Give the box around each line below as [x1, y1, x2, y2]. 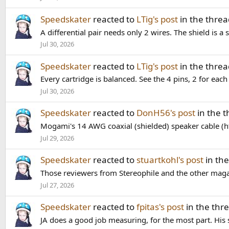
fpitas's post [136, 201, 184, 213]
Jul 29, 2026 [40, 133, 74, 143]
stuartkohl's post [136, 154, 203, 166]
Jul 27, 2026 [40, 180, 74, 190]
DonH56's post [136, 107, 195, 119]
